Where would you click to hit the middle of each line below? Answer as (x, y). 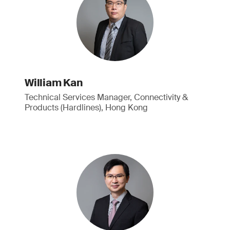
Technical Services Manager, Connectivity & (106, 97)
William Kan (54, 83)
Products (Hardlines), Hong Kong (86, 108)
